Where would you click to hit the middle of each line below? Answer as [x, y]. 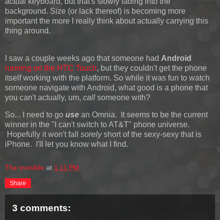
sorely [91, 135]
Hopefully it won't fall [43, 135]
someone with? [124, 97]
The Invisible [25, 168]
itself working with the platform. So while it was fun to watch [107, 78]
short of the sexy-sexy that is [151, 135]
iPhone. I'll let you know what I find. [67, 144]
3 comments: [41, 208]
